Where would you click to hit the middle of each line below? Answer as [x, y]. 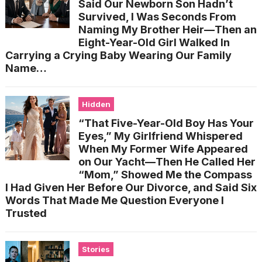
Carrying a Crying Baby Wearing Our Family [118, 55]
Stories [96, 249]
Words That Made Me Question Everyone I [114, 200]
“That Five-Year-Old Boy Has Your [166, 123]
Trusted [26, 213]
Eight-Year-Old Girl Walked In [154, 42]
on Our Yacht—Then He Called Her [167, 161]
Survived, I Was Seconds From [157, 16]
